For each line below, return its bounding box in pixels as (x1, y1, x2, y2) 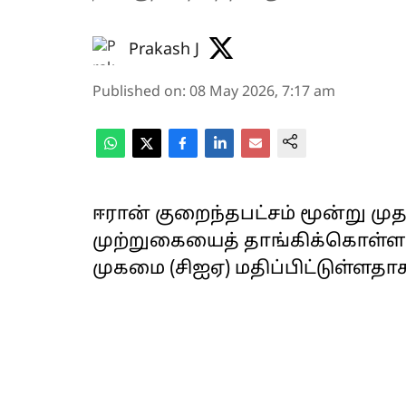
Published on (92, 83, 182, 102)
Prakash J (129, 39, 199, 61)
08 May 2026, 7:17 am (189, 83, 335, 102)
